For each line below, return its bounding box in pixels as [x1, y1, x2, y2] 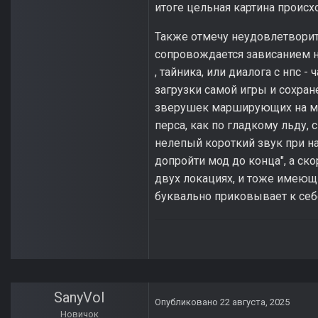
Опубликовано [155, 297, 220, 308]
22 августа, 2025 [220, 297, 290, 308]
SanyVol [54, 289, 105, 307]
